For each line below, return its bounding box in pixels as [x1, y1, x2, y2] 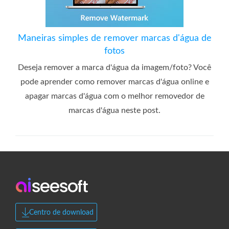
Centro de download [29, 209, 94, 216]
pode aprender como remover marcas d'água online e [20, 77, 209, 86]
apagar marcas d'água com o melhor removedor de [25, 91, 204, 100]
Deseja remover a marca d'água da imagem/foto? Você [18, 63, 211, 72]
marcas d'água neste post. [68, 106, 161, 114]
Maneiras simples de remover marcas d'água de [17, 33, 212, 43]
